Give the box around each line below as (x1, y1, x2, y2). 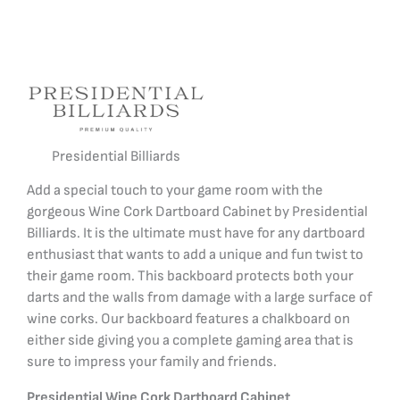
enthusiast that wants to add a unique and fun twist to (27, 245, 363, 263)
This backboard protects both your (137, 266, 354, 285)
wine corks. (27, 309, 98, 328)
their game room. (27, 266, 137, 285)
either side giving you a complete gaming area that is (27, 330, 354, 349)
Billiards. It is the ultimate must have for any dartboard (27, 223, 365, 242)
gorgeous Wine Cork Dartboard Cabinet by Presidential (27, 202, 368, 221)
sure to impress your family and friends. (27, 352, 277, 371)
